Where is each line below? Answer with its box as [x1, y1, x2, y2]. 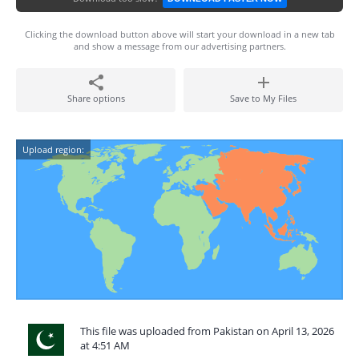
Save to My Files [230, 92, 296, 104]
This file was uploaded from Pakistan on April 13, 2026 [80, 324, 334, 338]
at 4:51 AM [80, 338, 130, 353]
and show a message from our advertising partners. [73, 40, 286, 52]
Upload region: [22, 143, 84, 155]
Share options [67, 92, 125, 104]
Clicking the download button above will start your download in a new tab [24, 28, 335, 40]
